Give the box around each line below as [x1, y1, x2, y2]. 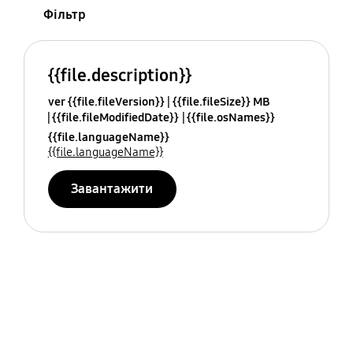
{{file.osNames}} [186, 110, 275, 124]
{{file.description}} [47, 64, 191, 86]
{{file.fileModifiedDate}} [51, 110, 179, 124]
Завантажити [71, 180, 154, 197]
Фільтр [43, 6, 86, 24]
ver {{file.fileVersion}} [47, 94, 165, 109]
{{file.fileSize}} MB [172, 94, 269, 109]
